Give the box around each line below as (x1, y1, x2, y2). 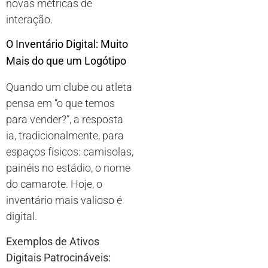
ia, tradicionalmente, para (6, 129, 124, 142)
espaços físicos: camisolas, (6, 145, 133, 159)
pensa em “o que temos (6, 97, 115, 110)
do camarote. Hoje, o (6, 178, 102, 191)
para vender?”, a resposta (6, 113, 123, 126)
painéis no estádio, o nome (6, 162, 130, 175)
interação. (6, 13, 53, 26)
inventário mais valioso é (6, 194, 122, 207)
